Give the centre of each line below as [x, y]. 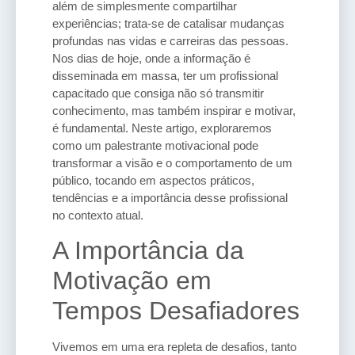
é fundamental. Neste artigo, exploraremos [162, 128]
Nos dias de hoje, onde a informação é [151, 58]
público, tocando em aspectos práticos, [153, 180]
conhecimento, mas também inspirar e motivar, [174, 110]
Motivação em [132, 281]
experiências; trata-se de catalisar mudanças [168, 23]
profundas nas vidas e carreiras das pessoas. [170, 40]
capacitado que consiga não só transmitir [158, 93]
